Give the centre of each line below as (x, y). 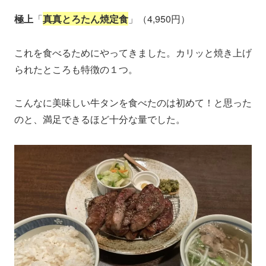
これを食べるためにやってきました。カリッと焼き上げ (133, 52)
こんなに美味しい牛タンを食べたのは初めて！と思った (133, 103)
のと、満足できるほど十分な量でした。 (100, 119)
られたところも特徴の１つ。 (76, 69)
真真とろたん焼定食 (85, 18)
